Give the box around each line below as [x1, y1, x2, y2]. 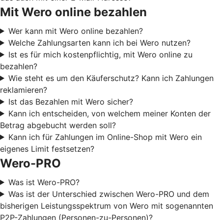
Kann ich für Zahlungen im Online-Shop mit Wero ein [8, 132, 202, 142]
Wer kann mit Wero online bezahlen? [8, 26, 143, 36]
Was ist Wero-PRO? [8, 177, 80, 187]
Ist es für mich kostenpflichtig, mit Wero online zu [8, 49, 192, 59]
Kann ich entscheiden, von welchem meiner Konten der [8, 108, 211, 118]
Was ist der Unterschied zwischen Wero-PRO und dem [8, 189, 209, 199]
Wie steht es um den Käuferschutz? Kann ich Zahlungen [8, 73, 214, 83]
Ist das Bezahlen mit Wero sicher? [8, 96, 133, 107]
